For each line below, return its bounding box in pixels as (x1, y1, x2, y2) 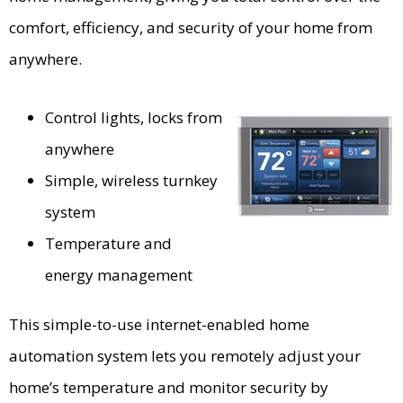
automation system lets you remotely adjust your (9, 345, 361, 367)
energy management (45, 264, 193, 286)
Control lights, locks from (45, 107, 222, 129)
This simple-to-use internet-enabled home (9, 314, 309, 336)
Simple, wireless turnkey (45, 170, 218, 192)
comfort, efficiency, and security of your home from (9, 17, 372, 39)
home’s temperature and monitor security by (9, 377, 328, 399)
